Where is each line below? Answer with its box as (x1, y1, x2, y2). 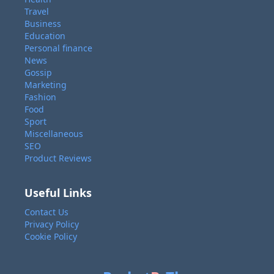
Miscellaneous (24, 128, 83, 139)
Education (24, 30, 65, 42)
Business (24, 18, 61, 29)
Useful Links (24, 185, 92, 200)
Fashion (24, 91, 56, 103)
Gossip (24, 67, 52, 78)
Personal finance (24, 42, 92, 54)
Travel (24, 6, 49, 17)
